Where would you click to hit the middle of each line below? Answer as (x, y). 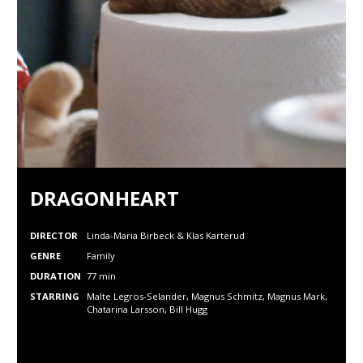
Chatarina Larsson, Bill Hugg (147, 309)
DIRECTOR (54, 235)
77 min (101, 276)
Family (101, 256)
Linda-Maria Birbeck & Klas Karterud (166, 235)
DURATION (56, 276)
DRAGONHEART (105, 198)
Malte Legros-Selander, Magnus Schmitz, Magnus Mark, (207, 296)
